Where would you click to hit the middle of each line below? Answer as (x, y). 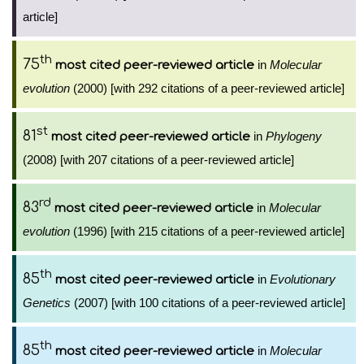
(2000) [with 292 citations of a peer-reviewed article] (207, 88)
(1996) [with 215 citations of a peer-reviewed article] (207, 231)
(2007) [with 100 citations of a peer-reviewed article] (208, 303)
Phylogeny (294, 136)
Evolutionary (303, 279)
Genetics (47, 303)
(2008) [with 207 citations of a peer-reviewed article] (158, 160)
